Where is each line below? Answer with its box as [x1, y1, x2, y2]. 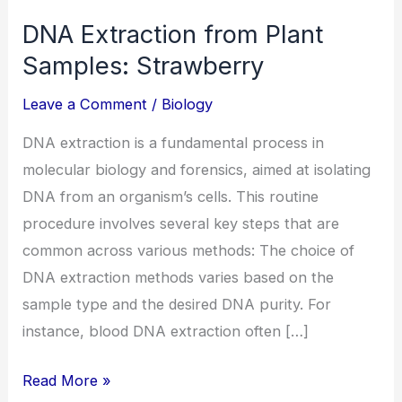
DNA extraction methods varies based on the [22, 267, 335, 286]
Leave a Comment [22, 94, 148, 113]
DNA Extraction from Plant [22, 18, 324, 49]
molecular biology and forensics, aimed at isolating [22, 160, 371, 179]
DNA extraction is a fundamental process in [22, 133, 325, 152]
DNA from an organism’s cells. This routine [22, 187, 319, 205]
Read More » [22, 371, 112, 389]
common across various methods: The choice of [22, 240, 355, 259]
